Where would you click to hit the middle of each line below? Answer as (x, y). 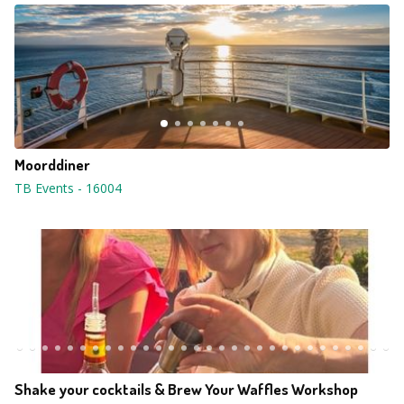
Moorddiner (52, 165)
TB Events (44, 188)
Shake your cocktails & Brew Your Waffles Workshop (186, 389)
